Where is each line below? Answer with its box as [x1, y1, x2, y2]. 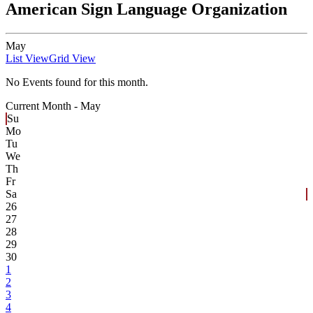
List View [6, 52, 49, 65]
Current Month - [6, 100, 80, 112]
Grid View [49, 52, 96, 65]
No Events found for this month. [6, 76, 148, 89]
